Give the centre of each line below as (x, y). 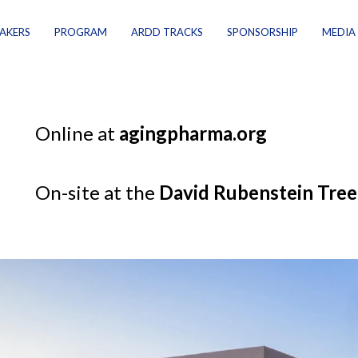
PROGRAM (81, 32)
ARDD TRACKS (167, 32)
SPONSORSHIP (263, 32)
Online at (77, 133)
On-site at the (97, 192)
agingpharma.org (193, 133)
